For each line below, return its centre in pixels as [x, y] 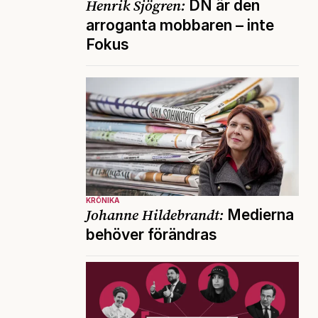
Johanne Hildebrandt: [155, 214]
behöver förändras [152, 234]
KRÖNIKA [103, 200]
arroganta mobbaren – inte [180, 26]
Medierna [259, 214]
